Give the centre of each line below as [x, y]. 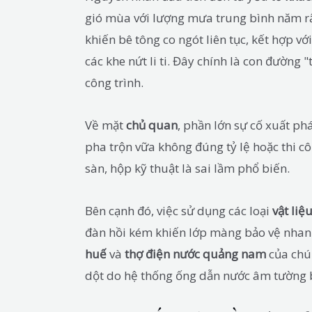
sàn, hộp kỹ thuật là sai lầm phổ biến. [187, 168]
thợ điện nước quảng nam [195, 253]
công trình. [114, 83]
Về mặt [106, 125]
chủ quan [152, 125]
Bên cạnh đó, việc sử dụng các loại [179, 210]
